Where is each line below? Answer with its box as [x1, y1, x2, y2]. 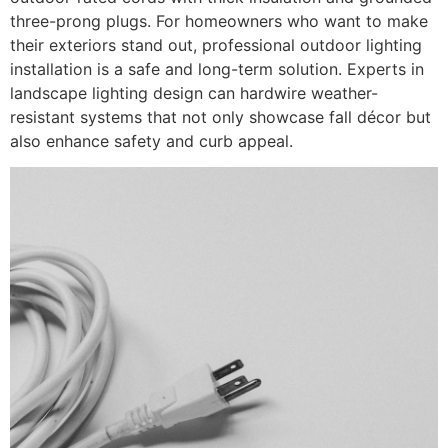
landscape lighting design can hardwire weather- [10, 83, 378, 104]
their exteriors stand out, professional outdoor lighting [10, 35, 422, 56]
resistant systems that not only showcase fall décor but [10, 107, 431, 128]
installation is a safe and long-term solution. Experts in [10, 59, 424, 80]
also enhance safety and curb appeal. [10, 131, 293, 152]
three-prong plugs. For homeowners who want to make [10, 11, 428, 32]
